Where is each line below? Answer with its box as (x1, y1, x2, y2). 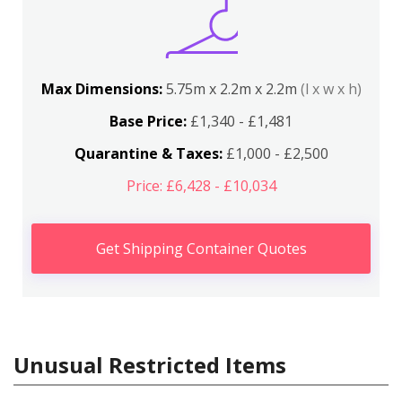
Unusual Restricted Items (13, 350, 286, 380)
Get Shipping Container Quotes (95, 239, 307, 258)
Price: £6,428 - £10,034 (126, 176, 276, 196)
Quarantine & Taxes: (74, 144, 223, 163)
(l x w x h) (300, 79, 362, 99)
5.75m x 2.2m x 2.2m (165, 79, 301, 99)
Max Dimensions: (40, 79, 166, 99)
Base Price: (109, 111, 187, 131)
